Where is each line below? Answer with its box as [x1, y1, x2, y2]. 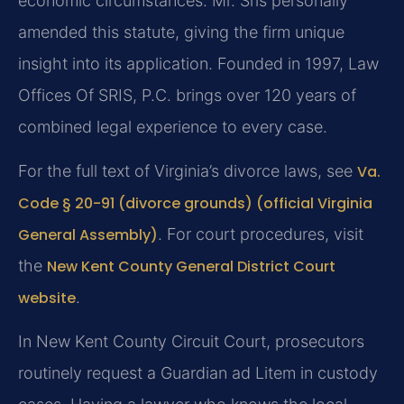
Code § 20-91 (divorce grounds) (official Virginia [18, 193, 372, 214]
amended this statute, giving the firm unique [18, 22, 344, 41]
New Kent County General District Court [47, 256, 335, 277]
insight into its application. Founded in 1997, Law [18, 53, 379, 73]
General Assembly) [18, 225, 158, 245]
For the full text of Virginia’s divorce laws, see [18, 161, 357, 180]
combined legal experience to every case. [18, 116, 327, 136]
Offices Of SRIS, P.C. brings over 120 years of [18, 85, 356, 105]
